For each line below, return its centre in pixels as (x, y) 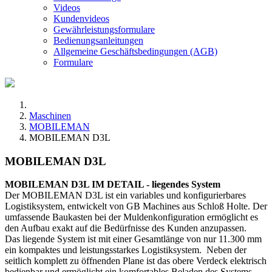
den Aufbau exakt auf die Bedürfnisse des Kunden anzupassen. (126, 228)
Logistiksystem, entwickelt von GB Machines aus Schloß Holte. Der (136, 206)
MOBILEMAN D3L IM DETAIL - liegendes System (113, 185)
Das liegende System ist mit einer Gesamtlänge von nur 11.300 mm (133, 239)
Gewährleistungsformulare (104, 29)
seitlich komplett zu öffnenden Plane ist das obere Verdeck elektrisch (136, 261)
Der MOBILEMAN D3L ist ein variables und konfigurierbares (125, 195)
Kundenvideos (81, 19)
